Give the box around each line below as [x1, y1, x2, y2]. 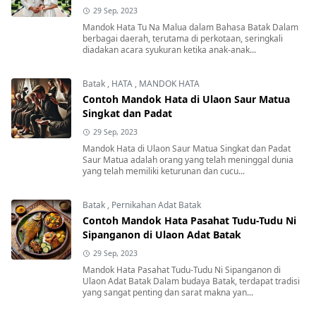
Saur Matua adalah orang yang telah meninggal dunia [83, 153, 293, 166]
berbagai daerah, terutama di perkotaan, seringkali [83, 32, 283, 44]
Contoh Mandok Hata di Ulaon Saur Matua [83, 92, 290, 106]
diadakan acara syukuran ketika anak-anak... [83, 43, 256, 56]
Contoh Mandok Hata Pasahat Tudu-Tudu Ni [83, 213, 296, 227]
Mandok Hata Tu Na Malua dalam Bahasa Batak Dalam [83, 20, 298, 33]
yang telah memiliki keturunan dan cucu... [83, 164, 245, 177]
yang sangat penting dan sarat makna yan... [83, 286, 253, 298]
